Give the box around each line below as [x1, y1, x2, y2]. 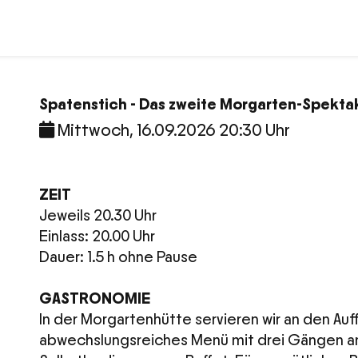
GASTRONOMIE [39, 291, 150, 307]
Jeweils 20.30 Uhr [39, 208, 157, 224]
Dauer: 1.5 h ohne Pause [39, 249, 201, 265]
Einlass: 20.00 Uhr [39, 229, 155, 245]
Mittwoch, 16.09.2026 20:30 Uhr [54, 121, 290, 139]
